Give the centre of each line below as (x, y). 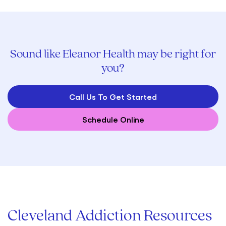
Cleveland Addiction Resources (110, 216)
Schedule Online (113, 119)
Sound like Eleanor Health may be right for (113, 54)
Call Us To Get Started (113, 96)
